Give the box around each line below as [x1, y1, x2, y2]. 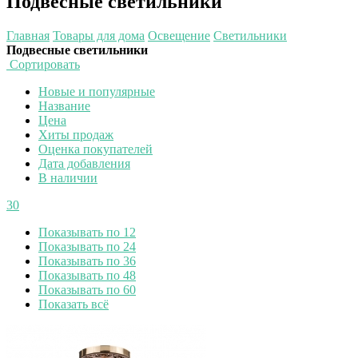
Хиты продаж [38, 127, 113, 141]
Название [38, 98, 90, 113]
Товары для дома [53, 28, 145, 42]
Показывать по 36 [38, 253, 136, 268]
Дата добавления [38, 156, 130, 170]
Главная [6, 28, 50, 42]
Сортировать [6, 57, 80, 71]
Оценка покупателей [38, 141, 153, 156]
